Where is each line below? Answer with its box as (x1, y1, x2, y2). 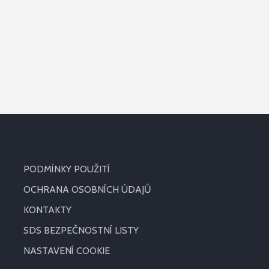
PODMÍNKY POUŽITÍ (23, 163, 110, 175)
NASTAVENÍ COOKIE (23, 245, 110, 256)
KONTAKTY (23, 204, 71, 216)
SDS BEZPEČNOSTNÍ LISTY (23, 225, 139, 236)
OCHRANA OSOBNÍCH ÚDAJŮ (23, 184, 151, 195)
